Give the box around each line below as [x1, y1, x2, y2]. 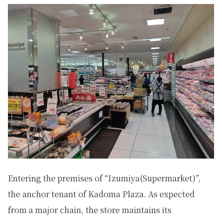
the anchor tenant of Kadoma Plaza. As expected [8, 188, 195, 200]
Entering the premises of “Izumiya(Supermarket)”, [8, 172, 201, 184]
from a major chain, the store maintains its [8, 204, 171, 216]
